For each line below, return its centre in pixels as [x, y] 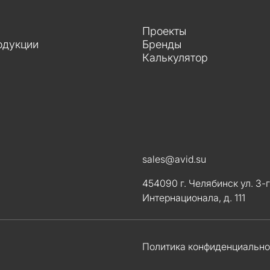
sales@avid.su [174, 159]
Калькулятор [175, 58]
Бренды [162, 44]
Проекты [164, 31]
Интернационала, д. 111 [194, 198]
